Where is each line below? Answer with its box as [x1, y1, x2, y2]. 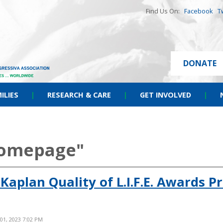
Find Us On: [146, 6, 184, 15]
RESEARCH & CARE [47, 90, 111, 100]
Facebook [184, 6, 213, 15]
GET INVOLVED [140, 90, 191, 100]
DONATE [183, 58, 217, 69]
